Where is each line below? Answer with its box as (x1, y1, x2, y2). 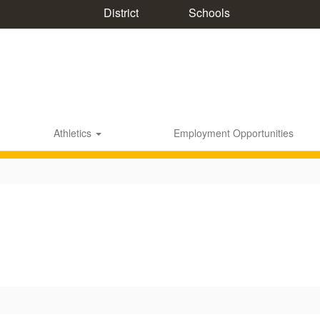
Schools (185, 4, 230, 21)
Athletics (54, 126, 94, 140)
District (100, 4, 139, 21)
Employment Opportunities (174, 126, 294, 140)
